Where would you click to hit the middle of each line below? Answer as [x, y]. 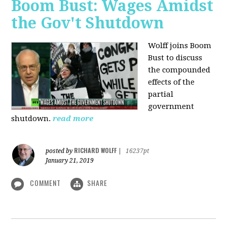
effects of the [172, 82]
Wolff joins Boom [180, 46]
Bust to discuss [175, 58]
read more [73, 119]
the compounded [179, 70]
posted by [60, 151]
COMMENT [46, 183]
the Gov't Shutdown [88, 23]
